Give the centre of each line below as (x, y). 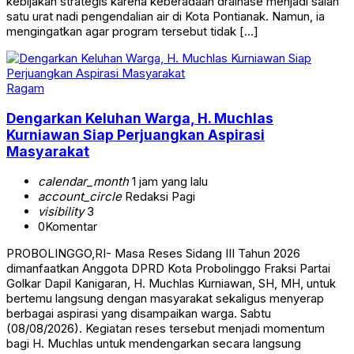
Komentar (71, 226)
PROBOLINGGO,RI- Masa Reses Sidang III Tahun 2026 (153, 253)
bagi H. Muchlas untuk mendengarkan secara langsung (154, 343)
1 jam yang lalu (168, 181)
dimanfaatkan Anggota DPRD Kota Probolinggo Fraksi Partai (168, 268)
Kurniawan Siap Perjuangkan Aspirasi (136, 134)
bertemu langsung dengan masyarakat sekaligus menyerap (165, 298)
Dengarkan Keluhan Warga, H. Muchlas (140, 118)
